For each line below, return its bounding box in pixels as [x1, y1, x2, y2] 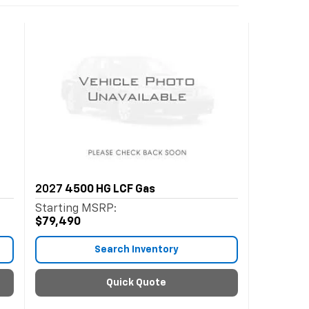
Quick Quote [106, 278, 167, 288]
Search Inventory [94, 245, 179, 255]
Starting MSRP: [34, 203, 117, 215]
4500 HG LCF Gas [64, 184, 155, 195]
